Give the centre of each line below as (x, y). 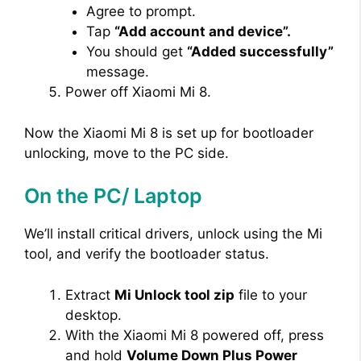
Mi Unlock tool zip (174, 295)
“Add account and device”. (202, 32)
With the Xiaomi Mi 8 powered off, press (195, 335)
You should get (136, 52)
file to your (271, 295)
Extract (90, 295)
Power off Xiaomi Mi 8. (138, 92)
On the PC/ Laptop (113, 196)
